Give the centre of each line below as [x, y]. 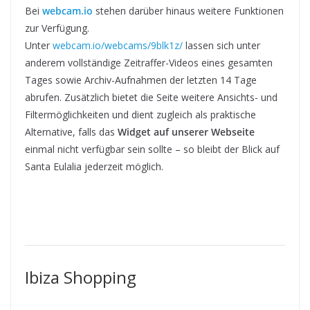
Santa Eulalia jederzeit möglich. [94, 167]
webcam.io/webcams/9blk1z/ [118, 46]
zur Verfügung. [57, 28]
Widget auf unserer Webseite [186, 132]
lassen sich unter [221, 46]
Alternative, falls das [71, 132]
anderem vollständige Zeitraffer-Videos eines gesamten [149, 63]
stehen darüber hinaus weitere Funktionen [188, 11]
